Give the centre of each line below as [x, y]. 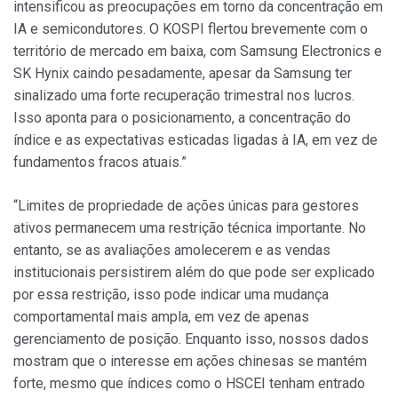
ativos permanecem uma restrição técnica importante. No [190, 228]
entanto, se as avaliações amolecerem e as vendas [172, 251]
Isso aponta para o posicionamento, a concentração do [182, 118]
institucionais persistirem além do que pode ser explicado [194, 273]
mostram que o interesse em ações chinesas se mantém [190, 362]
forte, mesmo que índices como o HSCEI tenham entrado [189, 384]
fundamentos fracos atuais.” [100, 163]
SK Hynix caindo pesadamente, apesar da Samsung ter [183, 74]
